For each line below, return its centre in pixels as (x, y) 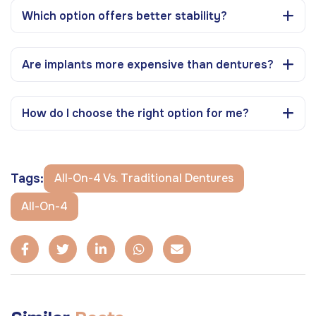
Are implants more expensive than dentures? (148, 64)
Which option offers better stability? (124, 16)
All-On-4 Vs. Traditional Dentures (144, 178)
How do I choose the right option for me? (135, 113)
